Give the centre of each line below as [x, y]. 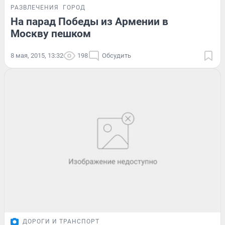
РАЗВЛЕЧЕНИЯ [35, 7]
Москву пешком [51, 33]
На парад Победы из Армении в [89, 21]
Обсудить [117, 55]
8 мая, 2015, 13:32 [37, 55]
